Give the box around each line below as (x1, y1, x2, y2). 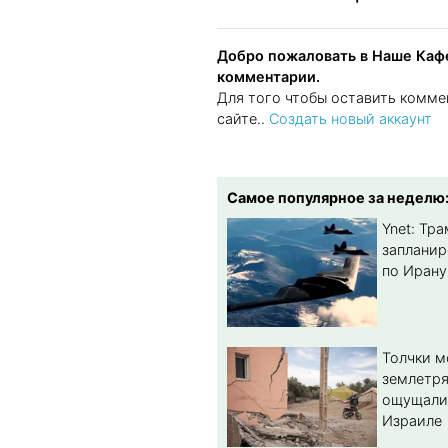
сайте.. (217, 110, 269, 128)
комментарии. (217, 68, 320, 86)
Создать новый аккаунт (269, 110, 432, 128)
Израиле (382, 412, 442, 430)
